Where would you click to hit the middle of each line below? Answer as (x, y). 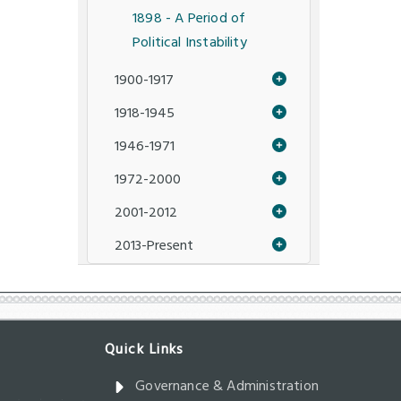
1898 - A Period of (189, 19)
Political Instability (190, 43)
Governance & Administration (227, 387)
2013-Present (154, 247)
